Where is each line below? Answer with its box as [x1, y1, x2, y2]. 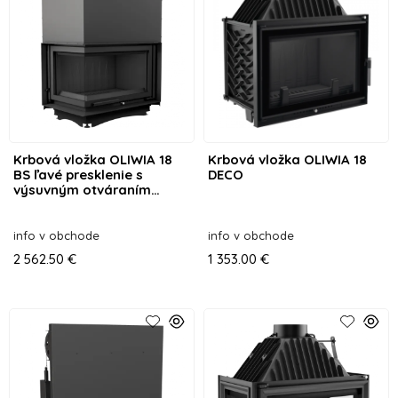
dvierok [13, 195, 62, 213]
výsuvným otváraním [13, 180, 151, 198]
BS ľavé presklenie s [13, 165, 143, 183]
